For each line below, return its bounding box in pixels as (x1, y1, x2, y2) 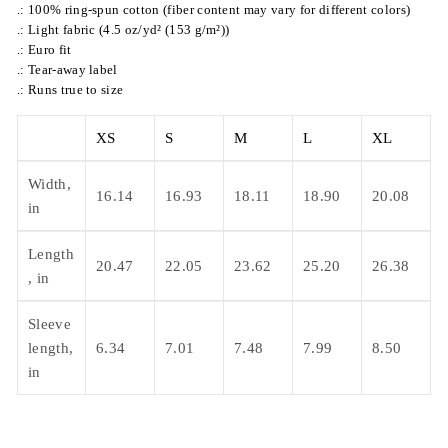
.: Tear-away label (17, 63, 118, 78)
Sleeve (28, 316, 71, 333)
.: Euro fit (17, 43, 72, 58)
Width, (28, 176, 71, 193)
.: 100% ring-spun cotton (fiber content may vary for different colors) (17, 3, 411, 18)
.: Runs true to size (17, 83, 124, 98)
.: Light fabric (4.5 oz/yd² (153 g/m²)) (17, 23, 230, 38)
